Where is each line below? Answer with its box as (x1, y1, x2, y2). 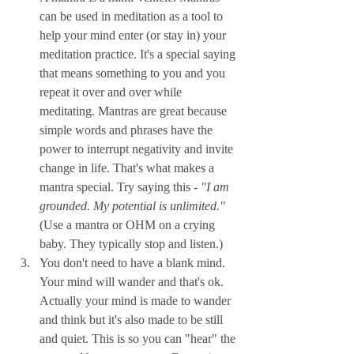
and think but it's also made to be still (40, 313, 226, 327)
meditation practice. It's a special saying (40, 47, 239, 62)
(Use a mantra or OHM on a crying (40, 218, 218, 232)
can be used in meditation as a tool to (40, 9, 226, 24)
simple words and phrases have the (40, 123, 216, 137)
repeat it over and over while (40, 85, 185, 100)
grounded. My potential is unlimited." (40, 199, 228, 213)
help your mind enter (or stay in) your (40, 28, 229, 43)
